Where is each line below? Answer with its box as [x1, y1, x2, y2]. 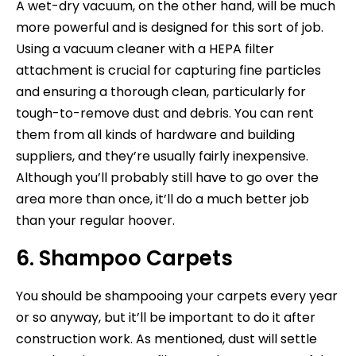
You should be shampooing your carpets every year [16, 286, 338, 305]
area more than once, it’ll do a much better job [16, 189, 309, 208]
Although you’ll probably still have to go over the [16, 168, 319, 187]
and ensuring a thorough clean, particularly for [16, 82, 306, 101]
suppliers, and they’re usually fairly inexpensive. [16, 146, 308, 165]
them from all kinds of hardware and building [16, 125, 295, 144]
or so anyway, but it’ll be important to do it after [16, 308, 315, 327]
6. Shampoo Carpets [16, 243, 233, 273]
